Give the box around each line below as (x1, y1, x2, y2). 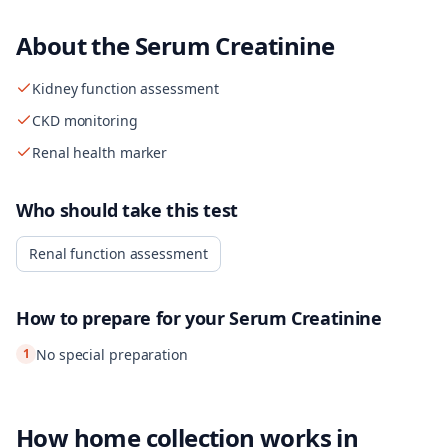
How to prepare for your (16, 306, 230, 330)
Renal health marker (32, 143, 168, 162)
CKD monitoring (32, 111, 138, 130)
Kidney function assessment (32, 79, 219, 98)
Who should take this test (16, 198, 238, 222)
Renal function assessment (29, 244, 208, 263)
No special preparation (36, 345, 188, 364)
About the (16, 29, 136, 62)
